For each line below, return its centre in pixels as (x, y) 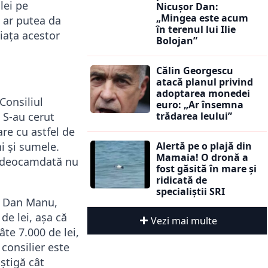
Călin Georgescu (195, 70)
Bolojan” (177, 40)
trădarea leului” (194, 116)
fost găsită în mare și (206, 168)
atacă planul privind (205, 82)
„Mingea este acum (202, 18)
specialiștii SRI (191, 191)
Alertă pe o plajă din (204, 146)
